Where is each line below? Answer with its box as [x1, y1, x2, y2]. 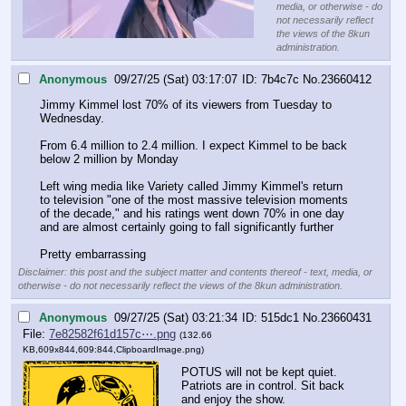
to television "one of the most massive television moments [40, 193, 348, 208]
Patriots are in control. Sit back [181, 379, 344, 393]
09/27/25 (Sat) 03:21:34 [114, 310, 237, 324]
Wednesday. [40, 111, 104, 126]
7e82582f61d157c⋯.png [49, 326, 176, 341]
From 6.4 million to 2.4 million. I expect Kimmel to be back [40, 139, 347, 153]
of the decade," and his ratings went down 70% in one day [40, 207, 344, 221]
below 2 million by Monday [40, 152, 179, 167]
